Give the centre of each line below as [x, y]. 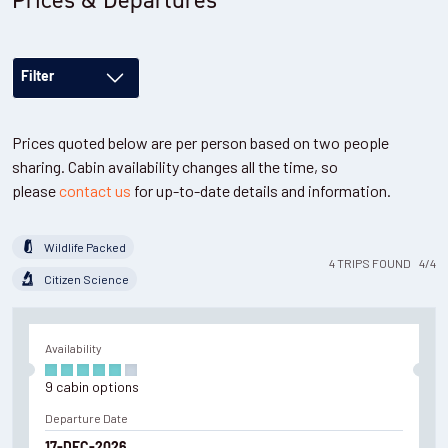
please [35, 191]
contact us [95, 191]
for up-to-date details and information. [262, 191]
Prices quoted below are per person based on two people [200, 143]
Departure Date [86, 418]
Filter [37, 78]
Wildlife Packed [85, 247]
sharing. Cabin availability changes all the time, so [175, 167]
